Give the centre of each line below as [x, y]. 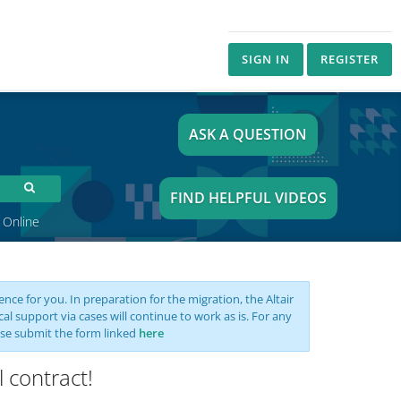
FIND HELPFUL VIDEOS [248, 198]
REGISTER [350, 59]
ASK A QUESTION [248, 134]
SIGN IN [266, 59]
